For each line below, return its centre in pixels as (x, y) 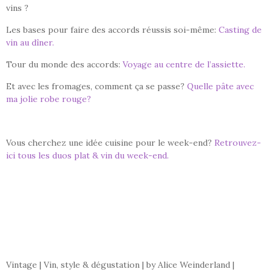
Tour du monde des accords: (64, 65)
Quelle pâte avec (220, 87)
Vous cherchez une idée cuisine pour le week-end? (110, 143)
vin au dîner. (30, 43)
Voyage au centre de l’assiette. (184, 65)
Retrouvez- (238, 143)
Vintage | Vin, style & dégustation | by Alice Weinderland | (120, 265)
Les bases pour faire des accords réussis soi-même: (112, 30)
